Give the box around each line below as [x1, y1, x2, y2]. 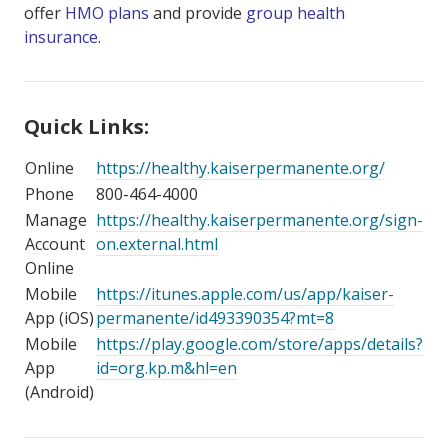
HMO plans [65, 2, 149, 24]
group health [246, 2, 345, 24]
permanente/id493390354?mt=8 [96, 307, 334, 329]
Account [25, 233, 85, 255]
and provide [149, 2, 246, 24]
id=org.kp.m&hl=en [96, 357, 237, 379]
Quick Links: [24, 113, 149, 140]
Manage [25, 209, 87, 231]
